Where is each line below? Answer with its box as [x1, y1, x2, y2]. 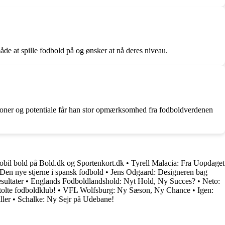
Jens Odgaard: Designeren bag [110, 167, 207, 176]
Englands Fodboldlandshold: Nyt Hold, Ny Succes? [31, 176, 195, 185]
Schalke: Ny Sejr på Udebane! [18, 194, 114, 203]
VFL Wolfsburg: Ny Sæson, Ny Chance [63, 185, 190, 194]
